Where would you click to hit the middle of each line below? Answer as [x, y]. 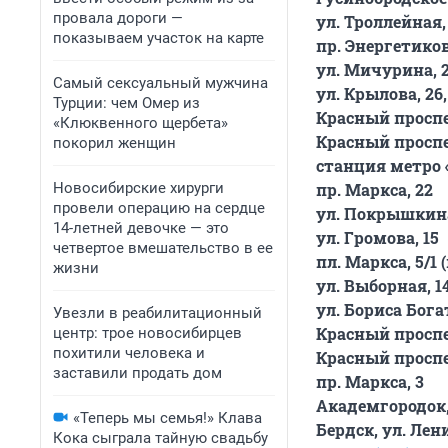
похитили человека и [129, 353]
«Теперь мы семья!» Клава [167, 418]
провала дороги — [118, 18]
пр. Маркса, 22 [374, 190]
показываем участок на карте [158, 38]
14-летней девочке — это [141, 228]
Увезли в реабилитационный [157, 313]
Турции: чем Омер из [126, 103]
